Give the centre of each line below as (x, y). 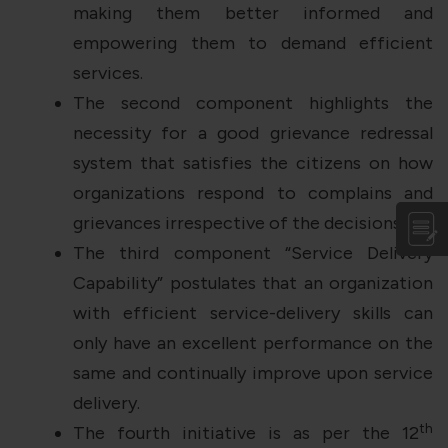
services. (108, 73)
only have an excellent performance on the (253, 343)
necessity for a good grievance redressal (253, 133)
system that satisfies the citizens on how (253, 163)
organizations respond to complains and (253, 193)
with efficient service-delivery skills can (253, 313)
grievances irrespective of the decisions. (238, 223)
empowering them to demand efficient (253, 43)
